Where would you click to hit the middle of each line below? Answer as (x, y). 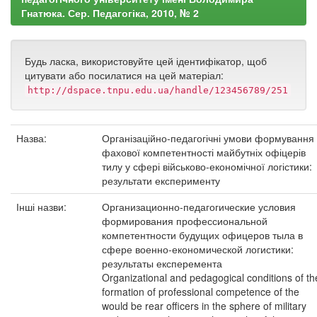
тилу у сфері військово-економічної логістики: (207, 166)
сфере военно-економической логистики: (198, 249)
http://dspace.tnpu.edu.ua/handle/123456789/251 (158, 90)
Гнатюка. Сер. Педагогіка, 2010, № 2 (110, 13)
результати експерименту (161, 180)
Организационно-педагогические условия (199, 207)
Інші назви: (43, 207)
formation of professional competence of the (201, 292)
